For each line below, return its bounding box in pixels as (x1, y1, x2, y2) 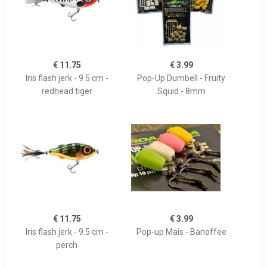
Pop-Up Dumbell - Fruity (137, 73, 225, 83)
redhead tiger (41, 86, 92, 97)
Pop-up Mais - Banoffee (136, 227, 226, 237)
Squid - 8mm (157, 86, 206, 97)
